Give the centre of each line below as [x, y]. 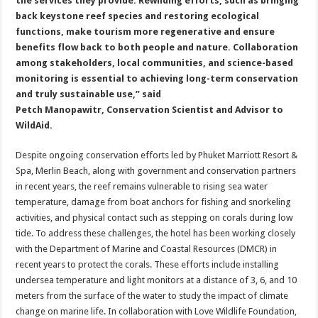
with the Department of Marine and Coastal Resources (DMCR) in [147, 249]
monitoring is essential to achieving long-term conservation [157, 78]
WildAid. [34, 125]
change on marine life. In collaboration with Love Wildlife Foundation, [157, 311]
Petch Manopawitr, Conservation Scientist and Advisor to [150, 110]
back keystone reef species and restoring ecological [138, 16]
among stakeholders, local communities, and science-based [155, 63]
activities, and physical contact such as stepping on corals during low [155, 218]
